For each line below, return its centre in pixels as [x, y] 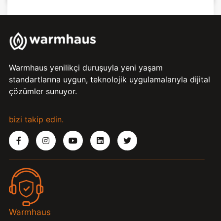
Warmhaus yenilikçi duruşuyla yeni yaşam [86, 68]
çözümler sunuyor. [43, 92]
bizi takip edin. [36, 120]
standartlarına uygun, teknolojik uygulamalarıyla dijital [110, 80]
